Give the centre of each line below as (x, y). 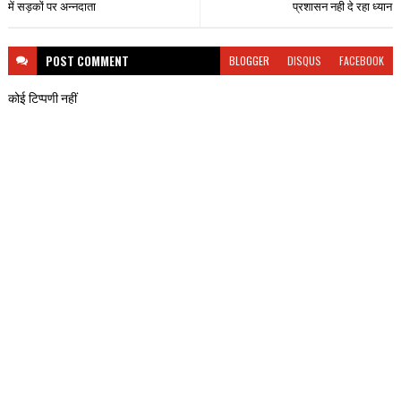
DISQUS (305, 60)
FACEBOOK (362, 60)
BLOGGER (250, 60)
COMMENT (102, 60)
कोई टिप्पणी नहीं (42, 97)
